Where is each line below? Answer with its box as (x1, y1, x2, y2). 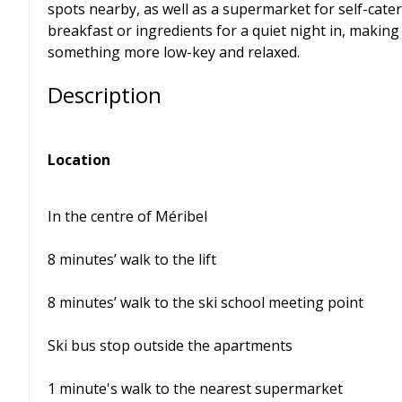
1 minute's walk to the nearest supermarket (48, 379, 343, 398)
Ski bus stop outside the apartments (48, 336, 293, 355)
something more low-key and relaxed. (48, 42, 300, 62)
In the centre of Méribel (48, 206, 207, 226)
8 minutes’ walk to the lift (48, 249, 216, 269)
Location (48, 150, 110, 170)
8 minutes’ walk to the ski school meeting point (48, 293, 363, 312)
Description (48, 80, 162, 109)
